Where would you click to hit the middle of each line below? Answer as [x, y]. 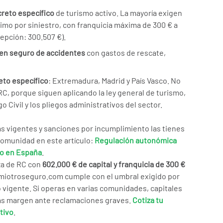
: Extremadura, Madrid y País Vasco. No [114, 80]
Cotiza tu [148, 200]
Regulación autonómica [136, 140]
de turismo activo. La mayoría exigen [118, 13]
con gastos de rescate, [125, 53]
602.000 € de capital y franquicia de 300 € [114, 164]
